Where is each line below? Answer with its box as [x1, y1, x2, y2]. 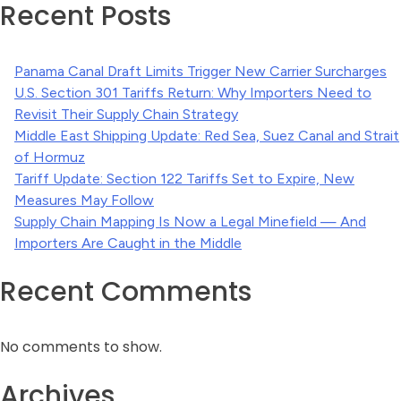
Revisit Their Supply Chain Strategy [14, 106, 238, 123]
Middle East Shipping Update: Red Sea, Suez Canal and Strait [14, 127, 399, 144]
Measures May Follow [14, 192, 154, 209]
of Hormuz [14, 149, 85, 166]
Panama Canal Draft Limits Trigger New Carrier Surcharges [14, 63, 387, 80]
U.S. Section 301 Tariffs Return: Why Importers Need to [14, 84, 371, 101]
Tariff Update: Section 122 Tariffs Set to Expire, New [14, 170, 354, 187]
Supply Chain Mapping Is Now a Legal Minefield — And [14, 213, 366, 230]
